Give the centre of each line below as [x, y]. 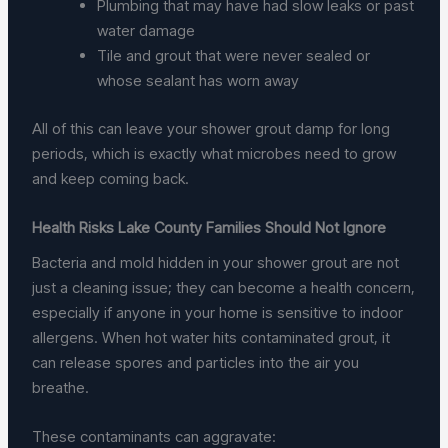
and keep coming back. [111, 178]
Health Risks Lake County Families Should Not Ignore [209, 227]
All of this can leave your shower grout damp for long [211, 128]
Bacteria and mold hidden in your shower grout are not [216, 263]
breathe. [61, 388]
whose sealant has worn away [202, 81]
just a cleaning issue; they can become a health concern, [224, 288]
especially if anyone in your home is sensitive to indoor [218, 313]
